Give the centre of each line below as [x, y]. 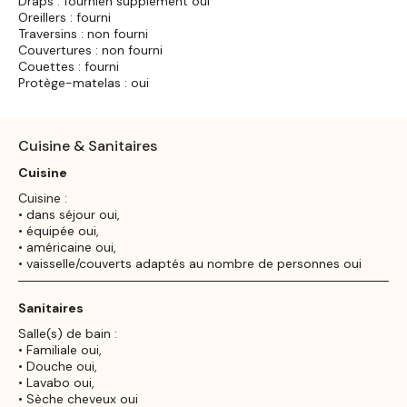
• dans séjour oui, [69, 214]
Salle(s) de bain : [68, 333]
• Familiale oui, [60, 349]
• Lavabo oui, [56, 382]
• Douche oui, [58, 366]
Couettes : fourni [69, 66]
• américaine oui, [67, 247]
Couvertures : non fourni [90, 50]
